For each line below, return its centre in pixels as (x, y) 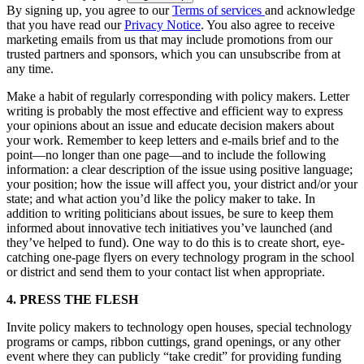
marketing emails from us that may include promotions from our (169, 39)
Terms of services (219, 10)
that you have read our (65, 24)
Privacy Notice (162, 24)
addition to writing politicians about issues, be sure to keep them (170, 213)
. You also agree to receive (268, 24)
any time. (30, 68)
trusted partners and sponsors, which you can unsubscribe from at (173, 54)
